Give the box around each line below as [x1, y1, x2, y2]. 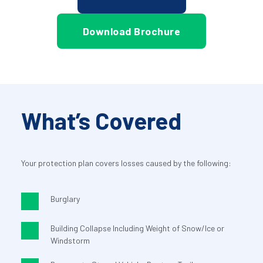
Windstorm [50, 235, 90, 246]
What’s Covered [21, 106, 181, 135]
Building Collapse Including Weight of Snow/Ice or [50, 223, 224, 234]
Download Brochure [82, 25, 181, 38]
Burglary [50, 194, 80, 204]
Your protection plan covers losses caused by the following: [21, 158, 231, 168]
